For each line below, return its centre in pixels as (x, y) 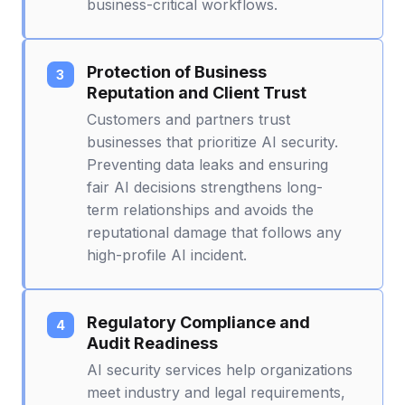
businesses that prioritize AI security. (212, 141)
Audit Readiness (152, 343)
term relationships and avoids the (200, 209)
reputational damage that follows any (214, 232)
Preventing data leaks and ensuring (207, 164)
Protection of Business (177, 71)
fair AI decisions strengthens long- (205, 187)
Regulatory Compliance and (198, 322)
